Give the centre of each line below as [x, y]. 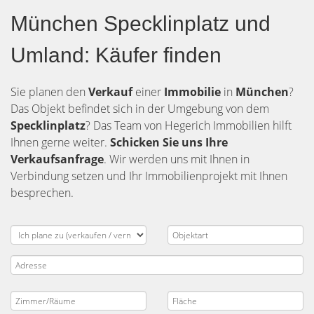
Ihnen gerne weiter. [60, 142]
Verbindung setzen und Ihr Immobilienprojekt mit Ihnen [149, 176]
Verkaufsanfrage [57, 159]
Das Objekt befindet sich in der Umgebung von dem [140, 109]
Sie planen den [49, 92]
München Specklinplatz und [141, 23]
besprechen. [42, 193]
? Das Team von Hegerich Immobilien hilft [189, 125]
